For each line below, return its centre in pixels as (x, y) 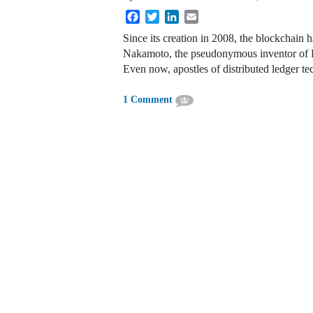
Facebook (161, 15)
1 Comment (148, 100)
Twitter (175, 15)
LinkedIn (199, 15)
